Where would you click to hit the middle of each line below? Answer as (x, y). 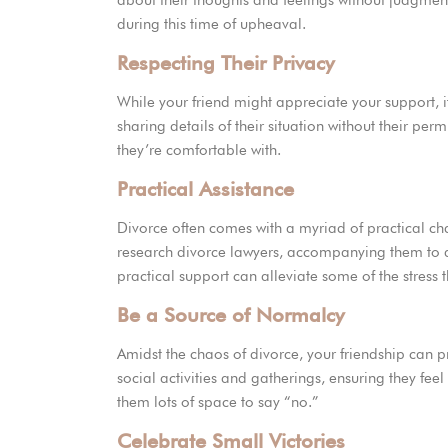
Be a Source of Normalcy (230, 315)
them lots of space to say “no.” (218, 402)
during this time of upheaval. (211, 24)
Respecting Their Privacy (225, 63)
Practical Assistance (205, 189)
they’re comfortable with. (199, 150)
